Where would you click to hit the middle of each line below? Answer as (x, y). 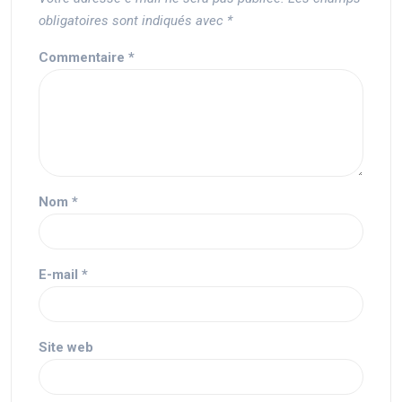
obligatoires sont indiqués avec (133, 21)
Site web (66, 347)
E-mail (60, 275)
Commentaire (83, 57)
